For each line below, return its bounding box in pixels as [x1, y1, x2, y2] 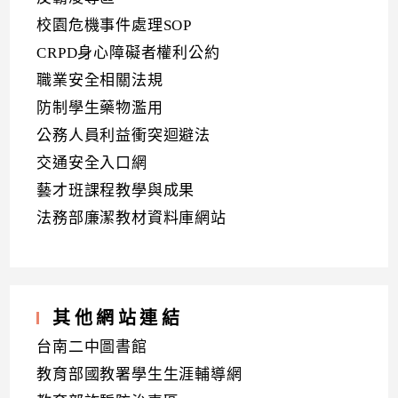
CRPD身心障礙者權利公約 [36, 44, 220, 61]
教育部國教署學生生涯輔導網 [36, 365, 243, 383]
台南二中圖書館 [36, 338, 147, 355]
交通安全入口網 [36, 154, 147, 171]
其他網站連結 [52, 307, 184, 328]
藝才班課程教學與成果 [36, 181, 195, 199]
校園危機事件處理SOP [36, 16, 193, 34]
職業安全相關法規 [36, 71, 163, 89]
